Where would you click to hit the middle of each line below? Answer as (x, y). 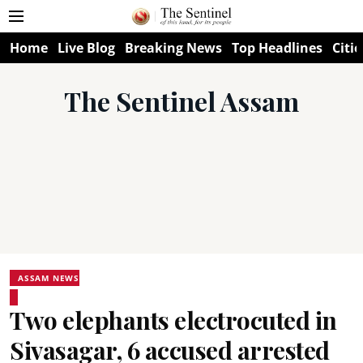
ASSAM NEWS (49, 278)
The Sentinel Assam (181, 101)
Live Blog (86, 48)
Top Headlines (277, 48)
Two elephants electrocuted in (173, 320)
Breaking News (173, 48)
